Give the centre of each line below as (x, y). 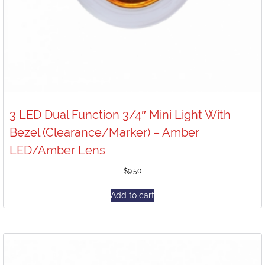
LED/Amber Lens (57, 150)
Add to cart (132, 195)
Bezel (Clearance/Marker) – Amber (104, 132)
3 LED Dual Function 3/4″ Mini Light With (120, 115)
